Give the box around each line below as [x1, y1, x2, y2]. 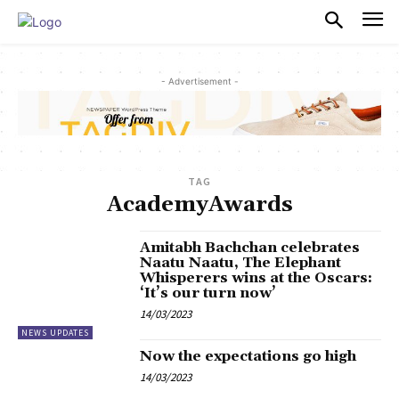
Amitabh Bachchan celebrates [140, 239, 361, 257]
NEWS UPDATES [21, 327, 89, 339]
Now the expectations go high [140, 347, 357, 366]
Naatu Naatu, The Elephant [140, 254, 342, 273]
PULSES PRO [61, 10, 192, 33]
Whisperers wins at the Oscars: [140, 269, 373, 288]
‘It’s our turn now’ [140, 284, 277, 303]
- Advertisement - [160, 75, 239, 86]
